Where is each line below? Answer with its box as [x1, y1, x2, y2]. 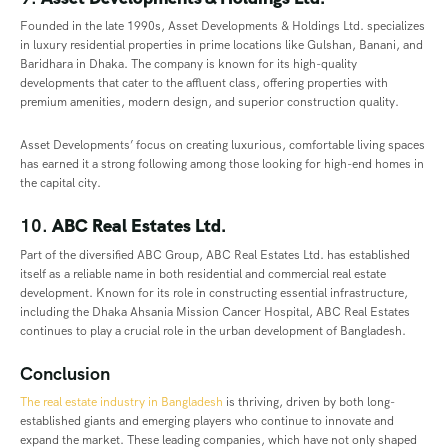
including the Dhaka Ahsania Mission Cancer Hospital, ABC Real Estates [20, 303, 410, 320]
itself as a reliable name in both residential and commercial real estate [20, 265, 386, 282]
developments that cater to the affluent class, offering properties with [20, 75, 388, 92]
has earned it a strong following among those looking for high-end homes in [20, 156, 424, 173]
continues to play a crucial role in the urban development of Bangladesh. [20, 322, 406, 339]
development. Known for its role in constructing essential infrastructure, [20, 284, 408, 301]
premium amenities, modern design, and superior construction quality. [20, 94, 399, 111]
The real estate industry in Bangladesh [20, 393, 223, 410]
